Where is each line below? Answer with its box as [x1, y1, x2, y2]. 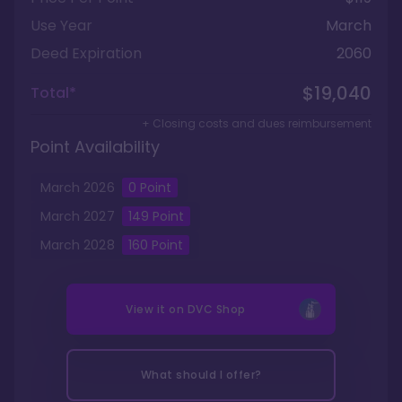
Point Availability [31, 135, 160, 158]
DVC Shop [187, 301, 246, 317]
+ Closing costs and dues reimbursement [142, 116, 371, 131]
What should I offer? [140, 367, 262, 382]
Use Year [31, 15, 92, 36]
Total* [31, 83, 76, 103]
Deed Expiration [31, 43, 142, 64]
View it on [126, 301, 188, 317]
